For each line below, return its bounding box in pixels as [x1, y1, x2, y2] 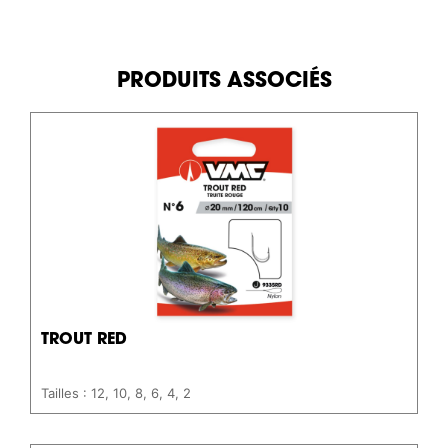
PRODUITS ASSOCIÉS [116, 72, 332, 93]
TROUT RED [41, 331, 127, 348]
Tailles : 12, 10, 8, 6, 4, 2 [41, 385, 191, 402]
